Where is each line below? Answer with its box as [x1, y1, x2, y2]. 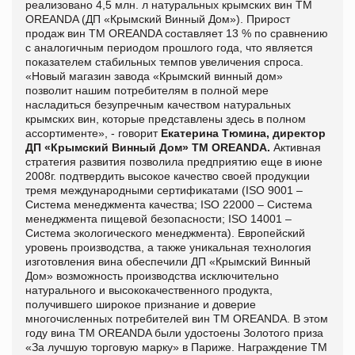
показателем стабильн [25, 55, 143, 68]
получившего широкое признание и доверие [25, 297, 256, 311]
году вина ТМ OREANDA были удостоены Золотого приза [25, 326, 323, 339]
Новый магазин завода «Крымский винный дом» [32, 69, 283, 82]
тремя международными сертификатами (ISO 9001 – [25, 183, 303, 197]
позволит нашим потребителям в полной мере [25, 83, 269, 97]
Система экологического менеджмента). [25, 226, 238, 239]
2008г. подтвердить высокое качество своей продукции [25, 169, 310, 182]
